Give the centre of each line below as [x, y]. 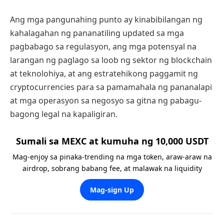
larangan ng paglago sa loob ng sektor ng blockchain [111, 60]
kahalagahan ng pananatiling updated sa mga [97, 33]
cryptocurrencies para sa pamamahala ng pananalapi [111, 87]
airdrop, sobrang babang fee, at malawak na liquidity [112, 168]
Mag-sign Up [112, 189]
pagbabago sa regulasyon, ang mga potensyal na [103, 47]
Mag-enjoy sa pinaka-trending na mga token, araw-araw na [112, 156]
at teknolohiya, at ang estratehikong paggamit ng [104, 74]
